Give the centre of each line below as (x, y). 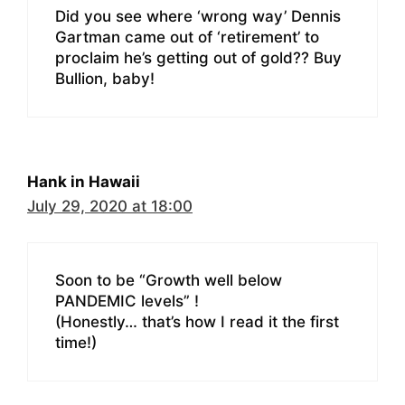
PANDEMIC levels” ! (127, 301)
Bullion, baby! (105, 78)
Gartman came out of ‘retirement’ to (187, 37)
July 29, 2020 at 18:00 (110, 206)
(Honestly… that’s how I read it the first (197, 322)
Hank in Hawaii (84, 181)
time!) (76, 343)
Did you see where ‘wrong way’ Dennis (198, 16)
